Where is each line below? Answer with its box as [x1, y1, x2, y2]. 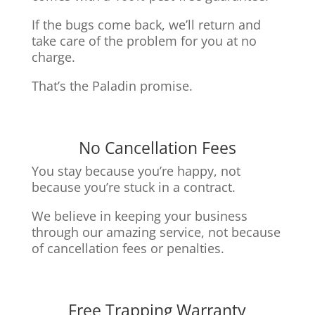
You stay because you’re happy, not [31, 162, 240, 179]
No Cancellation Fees [78, 136, 236, 159]
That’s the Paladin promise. [31, 77, 193, 94]
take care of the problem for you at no [31, 32, 257, 49]
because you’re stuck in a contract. [31, 178, 236, 195]
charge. [31, 48, 75, 65]
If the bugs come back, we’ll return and [31, 15, 261, 33]
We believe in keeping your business [31, 207, 247, 224]
